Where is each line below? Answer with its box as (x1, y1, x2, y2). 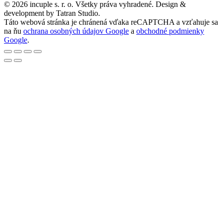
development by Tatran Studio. (4, 8, 100, 17)
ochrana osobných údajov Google (23, 26, 129, 35)
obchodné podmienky (136, 26, 204, 35)
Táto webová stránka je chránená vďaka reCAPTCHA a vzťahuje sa (4, 17, 218, 26)
